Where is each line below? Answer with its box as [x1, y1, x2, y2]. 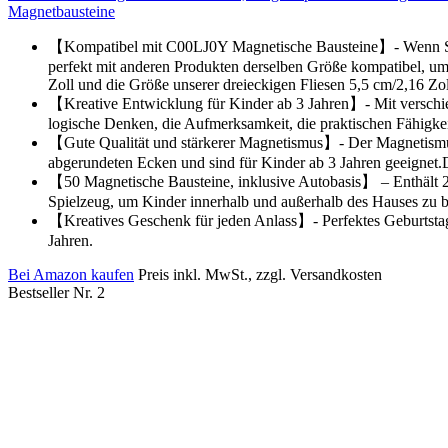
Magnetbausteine [8, 3, 115, 21]
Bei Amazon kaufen [8, 266, 134, 284]
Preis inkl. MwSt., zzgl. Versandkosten [138, 266, 382, 284]
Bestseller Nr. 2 [8, 284, 105, 302]
